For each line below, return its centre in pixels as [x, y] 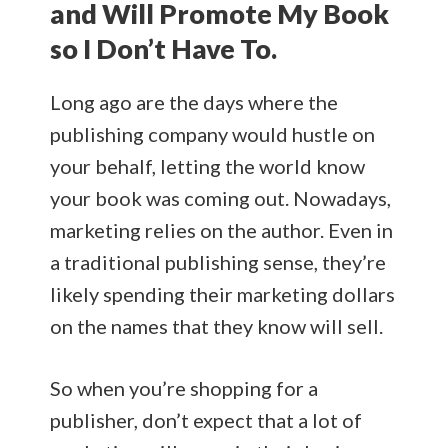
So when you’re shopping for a [184, 387]
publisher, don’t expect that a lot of [206, 419]
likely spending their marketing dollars [222, 293]
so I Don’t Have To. [163, 48]
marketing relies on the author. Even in [221, 229]
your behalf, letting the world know [207, 165]
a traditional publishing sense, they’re [218, 261]
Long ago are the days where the [194, 101]
